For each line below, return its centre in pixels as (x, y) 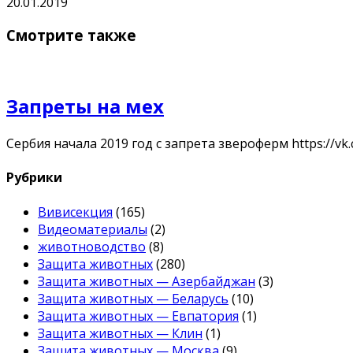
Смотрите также (71, 35)
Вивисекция (75, 212)
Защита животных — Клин (120, 333)
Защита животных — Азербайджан (147, 281)
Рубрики (34, 178)
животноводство (92, 246)
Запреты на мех (85, 106)
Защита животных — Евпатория (138, 316)
